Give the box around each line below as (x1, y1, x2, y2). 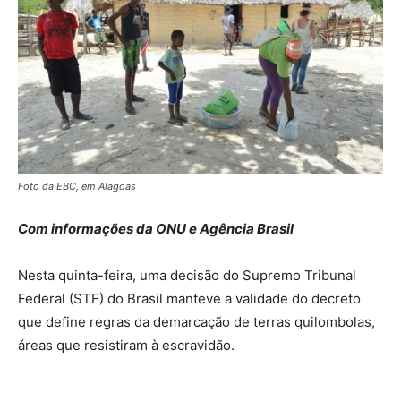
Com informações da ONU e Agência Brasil (18, 220, 294, 238)
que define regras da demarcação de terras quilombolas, (18, 313, 375, 331)
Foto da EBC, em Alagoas (18, 180, 136, 193)
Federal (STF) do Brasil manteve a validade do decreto (18, 290, 361, 308)
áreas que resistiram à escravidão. (18, 337, 235, 354)
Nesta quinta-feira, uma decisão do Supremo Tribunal (18, 267, 356, 285)
